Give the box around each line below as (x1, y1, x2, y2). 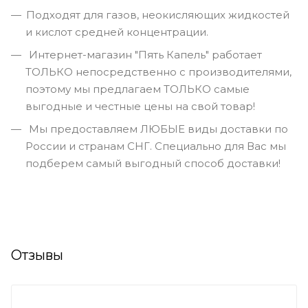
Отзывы (11, 247, 63, 264)
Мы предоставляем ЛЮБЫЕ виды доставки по (26, 122, 288, 136)
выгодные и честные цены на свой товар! (25, 100, 255, 113)
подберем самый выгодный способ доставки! (25, 157, 280, 170)
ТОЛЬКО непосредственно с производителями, (25, 65, 291, 79)
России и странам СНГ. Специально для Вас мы (25, 140, 286, 153)
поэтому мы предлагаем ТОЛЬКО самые (25, 82, 250, 96)
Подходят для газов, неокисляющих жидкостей (26, 8, 289, 22)
